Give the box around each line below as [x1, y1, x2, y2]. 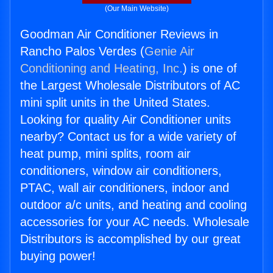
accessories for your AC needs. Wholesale [20, 215, 249, 229]
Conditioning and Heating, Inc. [20, 62, 183, 76]
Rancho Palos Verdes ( [20, 44, 144, 58]
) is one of [183, 62, 237, 76]
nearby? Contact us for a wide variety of [20, 130, 236, 144]
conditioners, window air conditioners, [20, 164, 222, 178]
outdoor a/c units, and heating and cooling [20, 198, 247, 212]
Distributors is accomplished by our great [20, 232, 241, 246]
